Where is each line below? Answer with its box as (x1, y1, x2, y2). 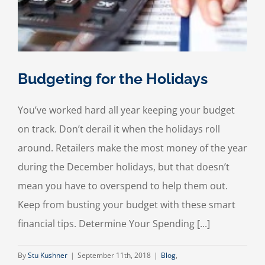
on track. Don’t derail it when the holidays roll (18, 122, 220, 136)
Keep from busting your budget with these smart (18, 198, 235, 212)
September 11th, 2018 (77, 250, 151, 261)
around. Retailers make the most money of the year (18, 141, 247, 155)
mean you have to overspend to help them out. (18, 179, 228, 193)
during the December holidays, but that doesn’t (18, 160, 230, 174)
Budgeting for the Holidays (18, 70, 208, 88)
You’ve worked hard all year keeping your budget (18, 104, 235, 117)
